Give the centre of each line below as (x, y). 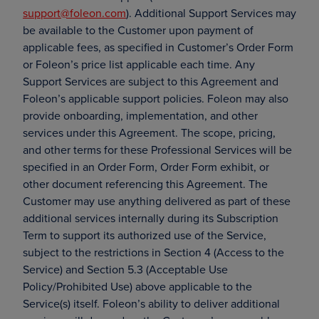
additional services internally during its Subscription (151, 218)
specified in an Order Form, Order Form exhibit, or (146, 167)
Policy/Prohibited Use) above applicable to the (137, 286)
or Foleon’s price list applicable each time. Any (139, 64)
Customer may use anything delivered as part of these (157, 201)
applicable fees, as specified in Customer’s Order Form (158, 47)
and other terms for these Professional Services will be (157, 150)
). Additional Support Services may (211, 13)
